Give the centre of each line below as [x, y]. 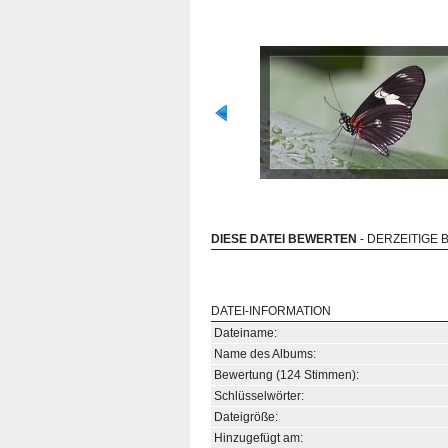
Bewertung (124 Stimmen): [286, 375]
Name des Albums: [265, 354]
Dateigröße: [246, 417]
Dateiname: [245, 333]
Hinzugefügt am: [258, 438]
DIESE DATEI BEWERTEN [284, 239]
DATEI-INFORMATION [271, 311]
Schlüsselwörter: [259, 396]
